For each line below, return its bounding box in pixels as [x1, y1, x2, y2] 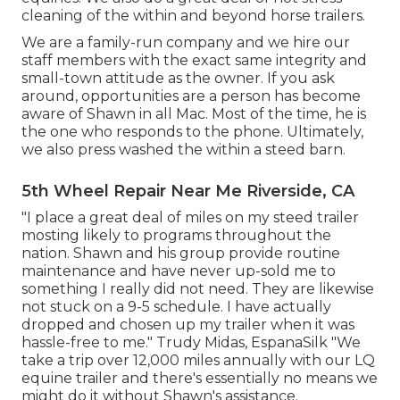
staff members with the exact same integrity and [21, 51, 367, 69]
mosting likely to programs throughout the [21, 226, 331, 244]
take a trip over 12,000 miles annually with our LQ [21, 351, 375, 369]
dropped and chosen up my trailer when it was [21, 315, 354, 333]
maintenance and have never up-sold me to [21, 262, 336, 279]
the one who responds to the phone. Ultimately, [21, 122, 363, 140]
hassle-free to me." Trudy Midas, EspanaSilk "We [21, 333, 361, 351]
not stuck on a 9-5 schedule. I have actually [21, 297, 331, 315]
